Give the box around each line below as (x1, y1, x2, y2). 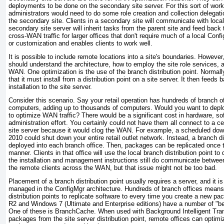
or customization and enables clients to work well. (8, 39, 152, 47)
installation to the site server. (8, 83, 92, 91)
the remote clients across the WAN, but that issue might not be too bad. (8, 164, 217, 172)
